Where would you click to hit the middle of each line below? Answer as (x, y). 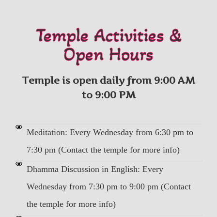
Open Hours (108, 54)
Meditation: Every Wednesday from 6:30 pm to (110, 132)
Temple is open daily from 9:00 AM (108, 80)
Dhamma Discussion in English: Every (95, 169)
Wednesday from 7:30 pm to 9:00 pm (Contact (108, 186)
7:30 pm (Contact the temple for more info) (103, 149)
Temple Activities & (108, 35)
